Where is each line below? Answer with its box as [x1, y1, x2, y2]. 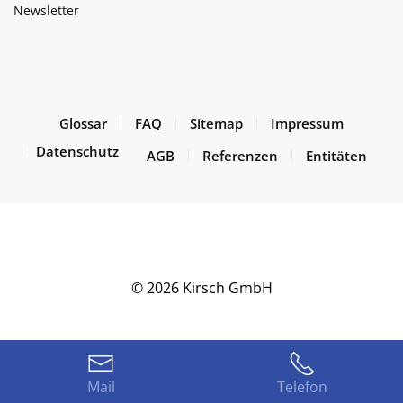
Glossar [59, 113, 107, 132]
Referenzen [202, 146, 278, 165]
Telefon [277, 377, 327, 397]
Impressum [271, 113, 344, 132]
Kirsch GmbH [178, 277, 273, 298]
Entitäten [306, 146, 367, 165]
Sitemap [190, 113, 243, 132]
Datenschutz [36, 141, 119, 160]
